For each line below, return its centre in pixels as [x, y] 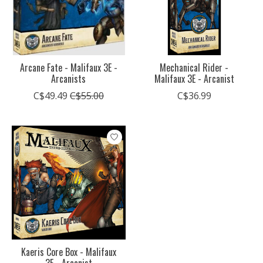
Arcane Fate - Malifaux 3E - [68, 68]
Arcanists [69, 79]
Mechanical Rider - [194, 68]
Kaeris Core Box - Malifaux [68, 252]
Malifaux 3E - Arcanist [194, 79]
